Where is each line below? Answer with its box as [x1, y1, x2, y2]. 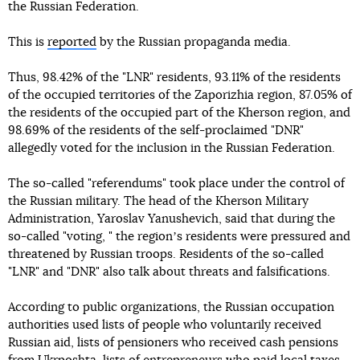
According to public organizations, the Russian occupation [8, 301, 334, 313]
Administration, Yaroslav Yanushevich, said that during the [8, 213, 335, 225]
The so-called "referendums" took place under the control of [8, 178, 345, 190]
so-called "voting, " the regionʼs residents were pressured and [8, 231, 350, 243]
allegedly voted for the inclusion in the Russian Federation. [8, 142, 335, 154]
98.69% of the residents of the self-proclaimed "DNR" [8, 125, 304, 137]
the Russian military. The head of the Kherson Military [8, 195, 309, 207]
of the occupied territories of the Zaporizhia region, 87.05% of [8, 89, 352, 101]
